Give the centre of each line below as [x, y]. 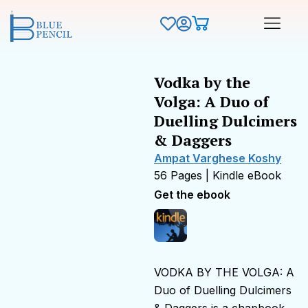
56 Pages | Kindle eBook [218, 175]
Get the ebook [192, 194]
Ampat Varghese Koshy [218, 158]
